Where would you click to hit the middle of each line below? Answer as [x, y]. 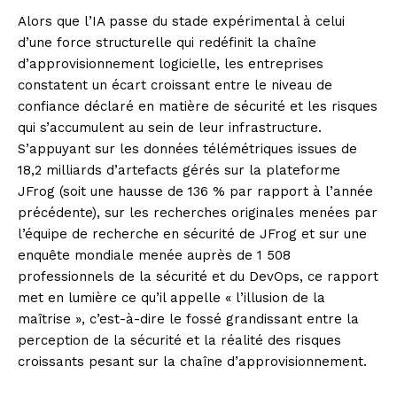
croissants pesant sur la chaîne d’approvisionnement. [192, 362]
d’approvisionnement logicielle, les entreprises [171, 64]
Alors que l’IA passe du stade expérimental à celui [181, 22]
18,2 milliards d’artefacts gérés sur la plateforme [179, 171]
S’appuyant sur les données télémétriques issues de [187, 149]
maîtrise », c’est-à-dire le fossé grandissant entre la [188, 319]
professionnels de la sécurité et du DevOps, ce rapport [198, 277]
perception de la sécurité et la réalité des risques [179, 341]
